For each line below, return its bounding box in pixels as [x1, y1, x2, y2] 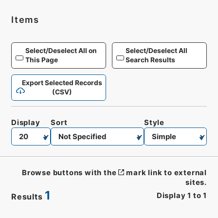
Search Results [126, 55, 176, 64]
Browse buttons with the [22, 168, 117, 178]
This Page [25, 55, 58, 64]
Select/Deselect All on [25, 46, 97, 54]
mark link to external [126, 168, 207, 178]
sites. [185, 178, 207, 187]
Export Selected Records [22, 78, 102, 87]
